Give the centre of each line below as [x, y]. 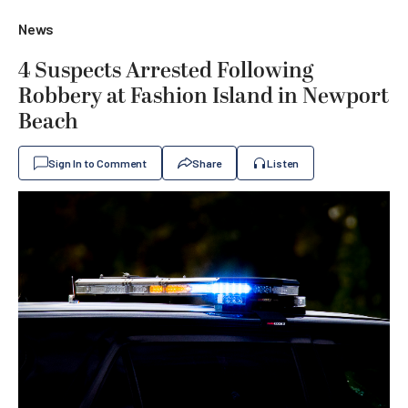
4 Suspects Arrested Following [166, 71]
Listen [283, 163]
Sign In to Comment [97, 163]
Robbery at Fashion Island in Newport [204, 97]
